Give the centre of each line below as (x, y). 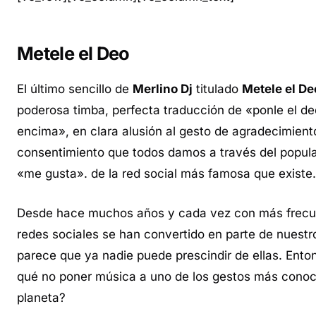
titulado (217, 89)
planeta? (41, 297)
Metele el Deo (73, 53)
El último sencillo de (75, 89)
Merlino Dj (163, 89)
